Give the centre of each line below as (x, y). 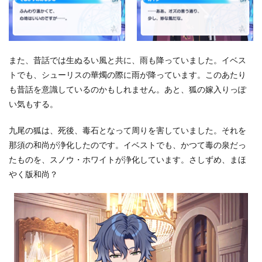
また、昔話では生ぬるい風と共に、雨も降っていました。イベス (127, 60)
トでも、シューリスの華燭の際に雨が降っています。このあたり (127, 75)
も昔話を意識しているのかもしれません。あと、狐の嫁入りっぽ (127, 89)
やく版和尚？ (33, 174)
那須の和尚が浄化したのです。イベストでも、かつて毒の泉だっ (127, 145)
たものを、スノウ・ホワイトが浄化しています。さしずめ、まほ (127, 160)
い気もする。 (33, 104)
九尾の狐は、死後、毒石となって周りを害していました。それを (127, 130)
